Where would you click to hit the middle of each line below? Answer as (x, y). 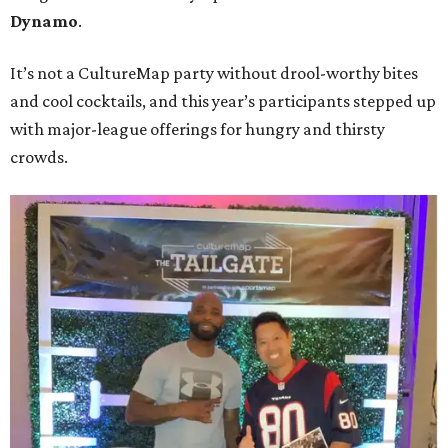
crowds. (39, 157)
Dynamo (44, 21)
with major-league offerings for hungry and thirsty (197, 129)
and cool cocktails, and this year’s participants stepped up (223, 101)
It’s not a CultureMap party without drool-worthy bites (214, 73)
